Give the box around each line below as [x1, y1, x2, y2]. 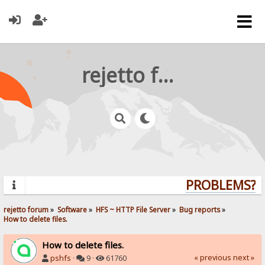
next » [232, 252, 254, 263]
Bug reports [179, 204, 221, 214]
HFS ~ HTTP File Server [96, 204, 171, 214]
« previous [193, 252, 231, 263]
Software [57, 204, 88, 214]
